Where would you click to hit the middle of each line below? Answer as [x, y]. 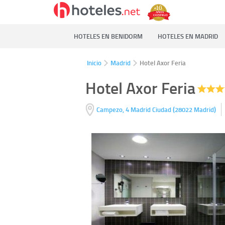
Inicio [94, 63]
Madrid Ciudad [151, 110]
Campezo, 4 [113, 110]
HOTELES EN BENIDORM [108, 36]
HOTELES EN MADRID [188, 36]
